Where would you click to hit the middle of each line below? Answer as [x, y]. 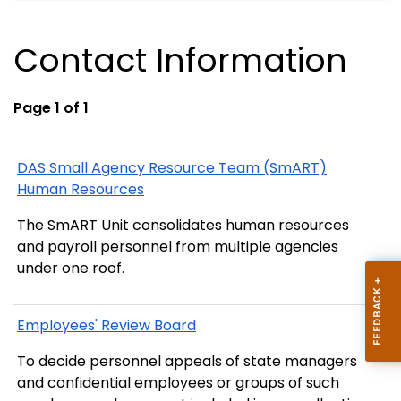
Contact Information [180, 61]
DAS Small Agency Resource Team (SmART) [172, 168]
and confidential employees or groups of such [178, 382]
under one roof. [71, 269]
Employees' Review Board [107, 325]
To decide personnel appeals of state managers [187, 361]
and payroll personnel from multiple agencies [178, 247]
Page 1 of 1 [51, 108]
